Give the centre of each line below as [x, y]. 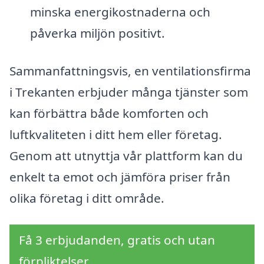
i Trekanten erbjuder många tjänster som [129, 92]
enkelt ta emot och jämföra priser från [120, 176]
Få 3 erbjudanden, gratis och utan [117, 240]
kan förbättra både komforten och [109, 113]
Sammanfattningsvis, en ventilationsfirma [130, 70]
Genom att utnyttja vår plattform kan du [126, 155]
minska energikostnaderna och [120, 11]
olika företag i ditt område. [87, 198]
